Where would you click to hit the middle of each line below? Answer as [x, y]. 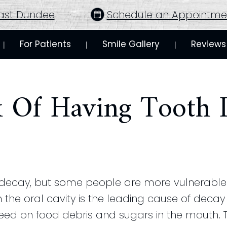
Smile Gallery [131, 44]
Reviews [209, 44]
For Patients [45, 44]
